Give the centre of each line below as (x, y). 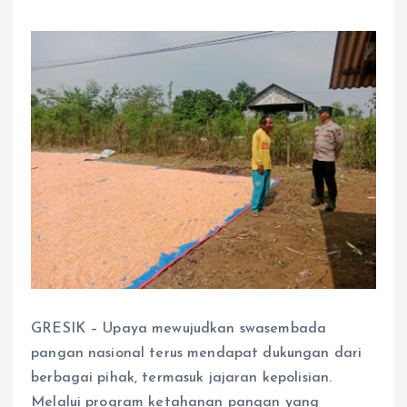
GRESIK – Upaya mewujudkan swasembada (179, 328)
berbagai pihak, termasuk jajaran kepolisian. (182, 377)
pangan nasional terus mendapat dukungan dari (197, 353)
